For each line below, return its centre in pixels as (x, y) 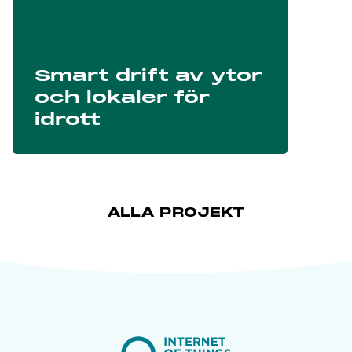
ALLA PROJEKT (176, 214)
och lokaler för (122, 99)
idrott (68, 121)
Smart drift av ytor (148, 77)
